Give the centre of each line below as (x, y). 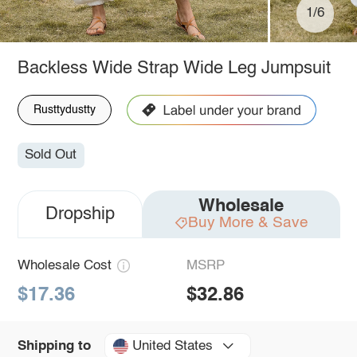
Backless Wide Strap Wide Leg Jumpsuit (174, 68)
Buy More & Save (248, 223)
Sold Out (51, 155)
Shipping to (54, 346)
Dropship (80, 215)
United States (172, 346)
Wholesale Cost (64, 266)
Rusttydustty (64, 110)
